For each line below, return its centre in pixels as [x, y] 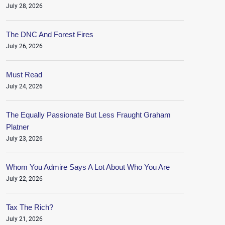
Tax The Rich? [29, 207]
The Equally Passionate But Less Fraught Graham [88, 115]
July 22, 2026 [24, 179]
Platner [17, 127]
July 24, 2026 [24, 86]
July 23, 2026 [24, 139]
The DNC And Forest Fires [49, 34]
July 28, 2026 [24, 6]
